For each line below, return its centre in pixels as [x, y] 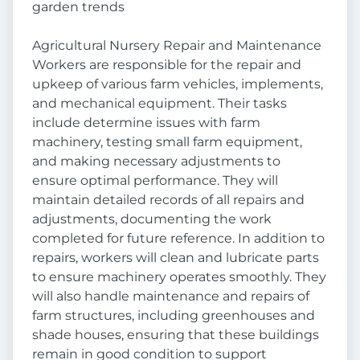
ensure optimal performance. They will [155, 180]
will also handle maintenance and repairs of [171, 296]
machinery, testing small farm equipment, [167, 142]
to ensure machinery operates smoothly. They [179, 277]
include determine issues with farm [146, 123]
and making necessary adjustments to [156, 161]
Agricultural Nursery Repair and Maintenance [177, 45]
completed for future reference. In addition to [178, 238]
